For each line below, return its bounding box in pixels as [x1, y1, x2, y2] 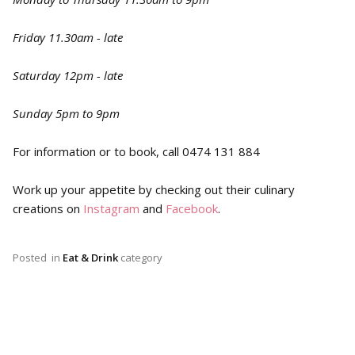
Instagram [83, 200, 139, 216]
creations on [13, 200, 83, 216]
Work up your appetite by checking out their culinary [13, 181, 295, 197]
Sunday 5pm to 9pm [13, 105, 120, 121]
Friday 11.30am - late [13, 29, 123, 45]
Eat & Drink [63, 250, 118, 265]
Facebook [166, 200, 218, 216]
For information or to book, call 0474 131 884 [13, 143, 260, 159]
